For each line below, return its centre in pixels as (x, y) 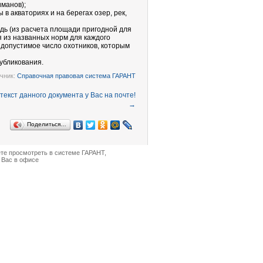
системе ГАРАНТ (79, 153)
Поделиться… (47, 124)
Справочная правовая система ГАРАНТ (76, 76)
